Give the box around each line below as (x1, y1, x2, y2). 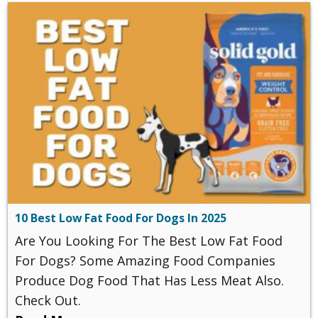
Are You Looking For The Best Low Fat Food (15, 232, 283, 250)
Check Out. (15, 292, 81, 309)
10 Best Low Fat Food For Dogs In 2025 (15, 210, 226, 226)
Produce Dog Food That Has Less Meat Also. (15, 272, 284, 290)
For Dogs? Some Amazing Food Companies (15, 252, 275, 270)
